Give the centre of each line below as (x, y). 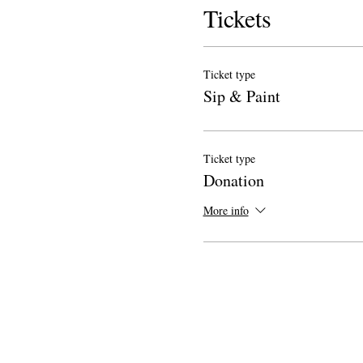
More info (226, 210)
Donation (233, 181)
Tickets (237, 18)
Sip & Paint (241, 96)
